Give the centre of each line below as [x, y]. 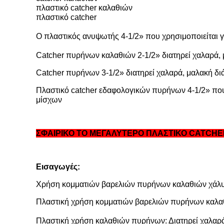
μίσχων [49, 100]
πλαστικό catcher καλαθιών [84, 8]
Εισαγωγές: [58, 167]
